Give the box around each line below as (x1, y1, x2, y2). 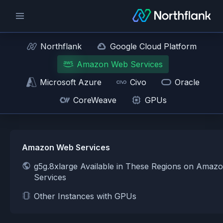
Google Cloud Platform (110, 41, 197, 51)
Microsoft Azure (40, 77, 102, 87)
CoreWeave (73, 95, 116, 105)
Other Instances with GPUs (34, 191, 136, 201)
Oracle (175, 77, 200, 87)
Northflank (40, 41, 82, 51)
